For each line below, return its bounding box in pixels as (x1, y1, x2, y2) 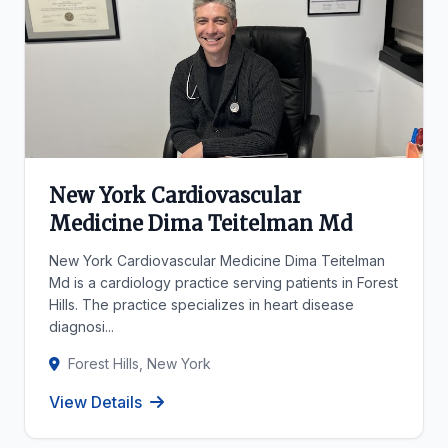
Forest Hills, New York (68, 355, 211, 372)
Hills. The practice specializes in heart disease (49, 296, 354, 313)
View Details (49, 392, 142, 412)
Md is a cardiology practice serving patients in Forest (49, 274, 398, 291)
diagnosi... (49, 318, 114, 335)
